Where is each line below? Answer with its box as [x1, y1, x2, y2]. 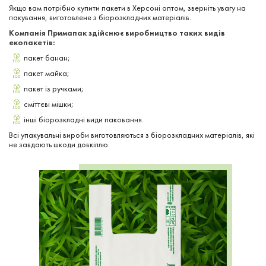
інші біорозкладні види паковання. [24, 113, 144, 125]
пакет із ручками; [24, 83, 84, 94]
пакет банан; [24, 52, 70, 63]
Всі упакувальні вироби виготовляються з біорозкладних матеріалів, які [9, 129, 255, 140]
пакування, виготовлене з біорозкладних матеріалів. [9, 11, 191, 23]
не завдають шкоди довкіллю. [9, 138, 110, 150]
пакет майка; [24, 67, 69, 78]
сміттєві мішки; [24, 98, 74, 109]
